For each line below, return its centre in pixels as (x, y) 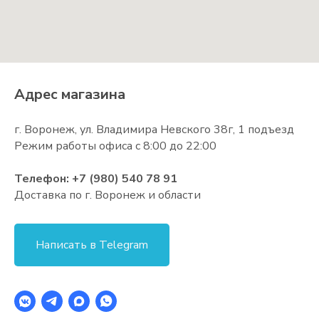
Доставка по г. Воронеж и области (108, 195)
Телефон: (43, 179)
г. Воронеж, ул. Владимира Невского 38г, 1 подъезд (154, 130)
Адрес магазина (70, 95)
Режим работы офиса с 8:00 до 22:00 (115, 146)
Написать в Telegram (92, 245)
